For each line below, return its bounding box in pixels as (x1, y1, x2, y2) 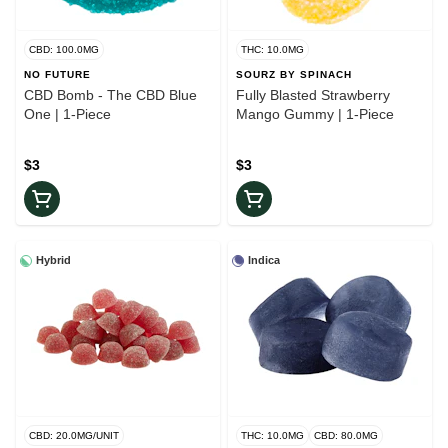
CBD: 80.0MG (314, 430, 378, 442)
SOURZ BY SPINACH (236, 69, 352, 81)
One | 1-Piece (24, 106, 111, 123)
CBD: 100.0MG (29, 44, 99, 56)
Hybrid (36, 254, 71, 267)
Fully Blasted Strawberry (236, 87, 390, 104)
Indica (248, 254, 280, 267)
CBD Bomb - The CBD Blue (24, 87, 197, 104)
